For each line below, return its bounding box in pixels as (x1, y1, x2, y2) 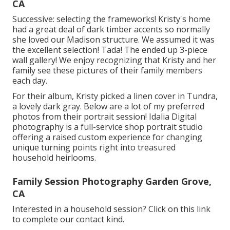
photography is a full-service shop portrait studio (12, 121, 203, 133)
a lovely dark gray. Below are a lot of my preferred (12, 101, 204, 112)
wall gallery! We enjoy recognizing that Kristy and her (12, 54, 216, 66)
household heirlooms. (12, 152, 96, 164)
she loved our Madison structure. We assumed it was (12, 34, 215, 46)
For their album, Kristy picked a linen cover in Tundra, (12, 90, 218, 102)
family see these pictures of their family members (12, 65, 202, 76)
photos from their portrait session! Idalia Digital (12, 111, 197, 123)
